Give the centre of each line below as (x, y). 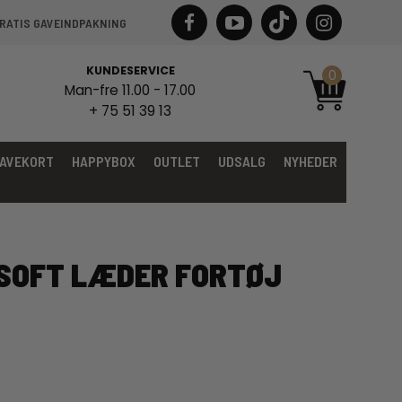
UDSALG (242, 161)
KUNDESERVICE (130, 70)
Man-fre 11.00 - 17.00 (130, 90)
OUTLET (177, 161)
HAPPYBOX (104, 161)
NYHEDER (310, 161)
